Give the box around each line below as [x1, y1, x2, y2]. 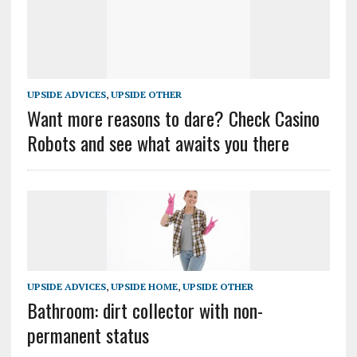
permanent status [26, 320, 149, 349]
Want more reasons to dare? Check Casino [26, 103, 320, 132]
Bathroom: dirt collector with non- [26, 295, 263, 324]
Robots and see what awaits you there [26, 127, 289, 157]
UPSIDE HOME [110, 280, 178, 292]
